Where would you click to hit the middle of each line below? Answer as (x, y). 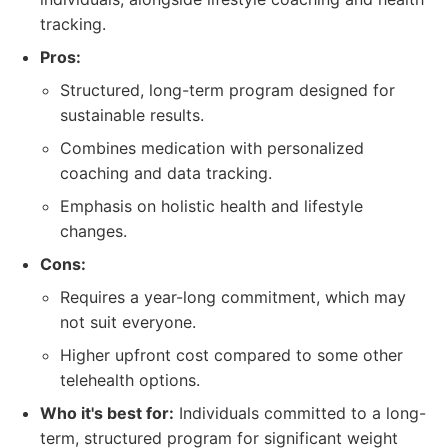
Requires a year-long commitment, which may (233, 297)
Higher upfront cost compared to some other (231, 355)
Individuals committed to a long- (300, 413)
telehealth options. (130, 380)
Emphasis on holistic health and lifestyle (211, 206)
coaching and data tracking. (166, 173)
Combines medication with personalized (212, 148)
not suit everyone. (128, 322)
